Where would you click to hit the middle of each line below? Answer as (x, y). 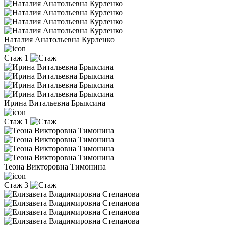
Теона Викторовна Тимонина (55, 166)
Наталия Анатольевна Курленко (59, 39)
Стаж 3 (16, 185)
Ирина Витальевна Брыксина (55, 103)
